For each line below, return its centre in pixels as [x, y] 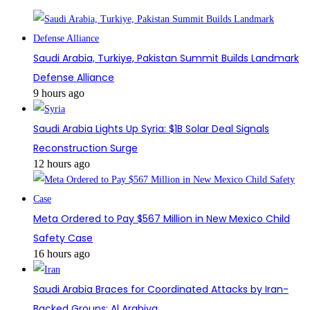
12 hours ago [62, 163]
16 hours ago [62, 253]
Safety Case [63, 238]
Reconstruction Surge [85, 148]
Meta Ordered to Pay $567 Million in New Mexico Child [162, 218]
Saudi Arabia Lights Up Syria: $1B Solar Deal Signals [151, 128]
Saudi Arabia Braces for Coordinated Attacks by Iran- [161, 289]
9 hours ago [59, 93]
